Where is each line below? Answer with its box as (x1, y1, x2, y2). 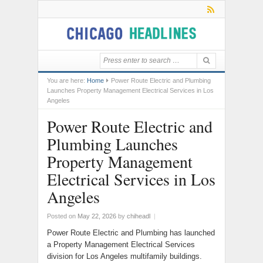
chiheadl (127, 213, 150, 220)
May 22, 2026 (77, 213, 116, 220)
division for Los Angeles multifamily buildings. (47, 252, 202, 261)
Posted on (47, 213, 77, 220)
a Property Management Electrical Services (47, 240, 195, 249)
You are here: (47, 77, 85, 84)
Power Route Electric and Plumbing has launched (47, 228, 215, 237)
